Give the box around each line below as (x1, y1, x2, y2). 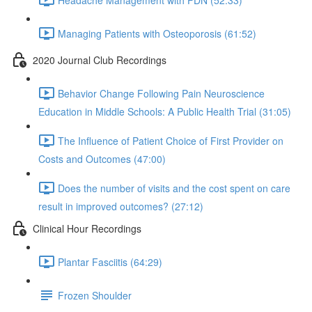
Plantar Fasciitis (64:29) (58, 254, 162, 269)
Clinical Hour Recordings (33, 221, 141, 235)
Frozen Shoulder (58, 288, 132, 302)
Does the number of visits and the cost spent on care (58, 180, 290, 195)
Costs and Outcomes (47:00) (38, 152, 166, 166)
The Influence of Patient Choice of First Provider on (58, 133, 283, 148)
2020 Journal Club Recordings (33, 52, 166, 67)
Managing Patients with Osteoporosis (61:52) (58, 26, 256, 40)
